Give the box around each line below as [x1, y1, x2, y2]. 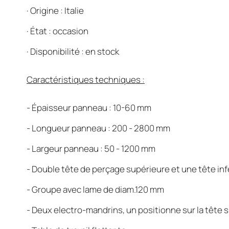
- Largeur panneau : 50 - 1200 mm [27, 143, 155, 154]
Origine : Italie [30, 5, 84, 16]
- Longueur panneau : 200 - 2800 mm [27, 122, 170, 134]
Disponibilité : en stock [30, 45, 119, 57]
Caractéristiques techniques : [27, 74, 145, 85]
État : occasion [30, 25, 88, 37]
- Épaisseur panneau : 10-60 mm [27, 102, 151, 113]
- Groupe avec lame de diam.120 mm [27, 184, 164, 195]
